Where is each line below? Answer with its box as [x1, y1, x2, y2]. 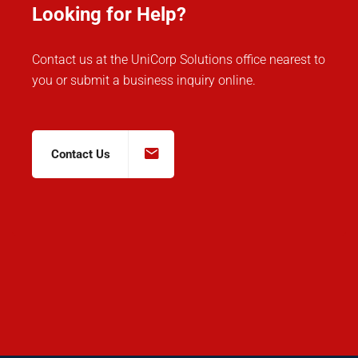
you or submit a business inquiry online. [32, 73, 256, 88]
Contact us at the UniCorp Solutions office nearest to [32, 52, 325, 67]
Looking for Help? [32, 3, 186, 26]
